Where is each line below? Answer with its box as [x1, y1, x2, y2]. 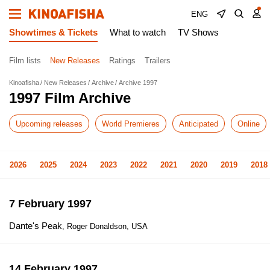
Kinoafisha [9, 79, 39, 86]
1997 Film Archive [9, 90, 131, 106]
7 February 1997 [9, 198, 92, 210]
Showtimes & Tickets [9, 27, 98, 37]
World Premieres [102, 119, 160, 128]
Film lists [9, 55, 41, 65]
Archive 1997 [119, 79, 157, 86]
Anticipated [179, 119, 218, 128]
